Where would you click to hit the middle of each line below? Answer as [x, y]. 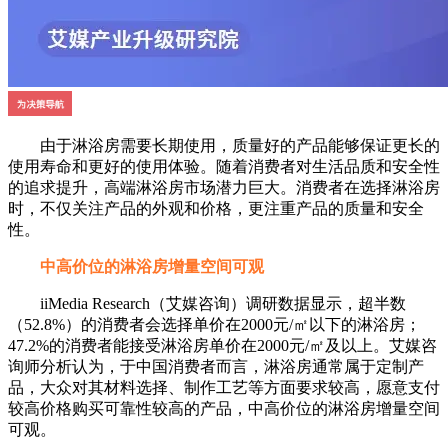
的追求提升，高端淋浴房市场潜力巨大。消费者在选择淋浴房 [224, 188]
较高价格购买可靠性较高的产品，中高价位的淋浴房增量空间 [224, 409]
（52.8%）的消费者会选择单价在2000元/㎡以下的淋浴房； [214, 325]
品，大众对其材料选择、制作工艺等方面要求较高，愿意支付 [224, 388]
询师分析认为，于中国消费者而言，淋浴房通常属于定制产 [216, 367]
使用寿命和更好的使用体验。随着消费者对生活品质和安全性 [224, 167]
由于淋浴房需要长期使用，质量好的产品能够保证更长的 [224, 146]
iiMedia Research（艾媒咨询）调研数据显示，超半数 [207, 304]
